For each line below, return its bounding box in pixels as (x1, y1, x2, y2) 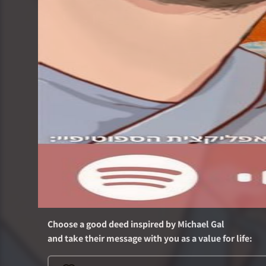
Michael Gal (178, 218, 224, 230)
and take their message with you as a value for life (47, 232, 249, 245)
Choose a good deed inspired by (47, 218, 176, 230)
